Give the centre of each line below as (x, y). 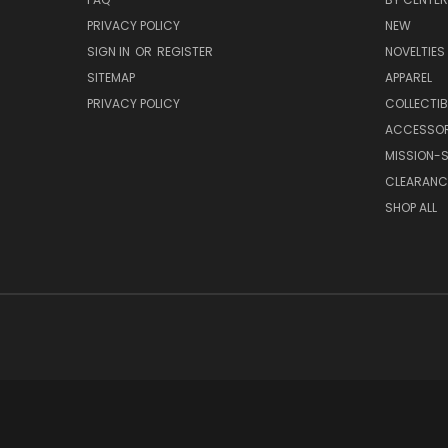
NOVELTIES (414, 52)
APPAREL (408, 78)
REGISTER (185, 52)
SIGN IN (110, 52)
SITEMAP (111, 78)
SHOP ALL (410, 208)
